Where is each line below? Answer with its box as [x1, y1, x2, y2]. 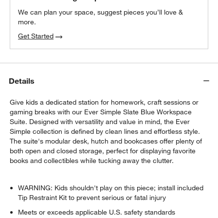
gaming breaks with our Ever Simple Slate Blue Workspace [10, 107, 192, 116]
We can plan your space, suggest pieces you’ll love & [18, 8, 183, 17]
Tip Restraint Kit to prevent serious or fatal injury [18, 193, 166, 202]
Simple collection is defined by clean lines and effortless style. [10, 127, 200, 136]
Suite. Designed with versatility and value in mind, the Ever [10, 117, 190, 126]
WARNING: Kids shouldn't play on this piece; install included [18, 183, 204, 192]
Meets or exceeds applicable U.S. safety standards [18, 207, 176, 217]
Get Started [18, 31, 54, 40]
